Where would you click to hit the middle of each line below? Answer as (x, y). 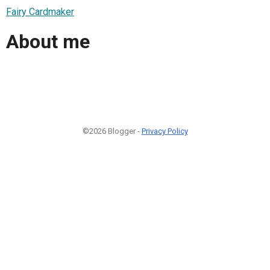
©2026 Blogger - (112, 131)
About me (48, 42)
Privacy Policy (165, 131)
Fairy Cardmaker (40, 11)
